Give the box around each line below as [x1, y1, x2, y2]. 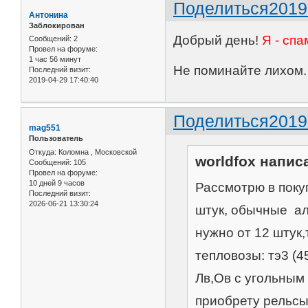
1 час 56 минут [29, 55, 81, 64]
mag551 [29, 123, 60, 133]
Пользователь [29, 134, 83, 143]
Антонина [29, 10, 68, 20]
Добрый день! [173, 33, 263, 48]
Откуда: [29, 147, 56, 156]
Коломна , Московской [56, 147, 137, 156]
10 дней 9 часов [29, 178, 85, 187]
